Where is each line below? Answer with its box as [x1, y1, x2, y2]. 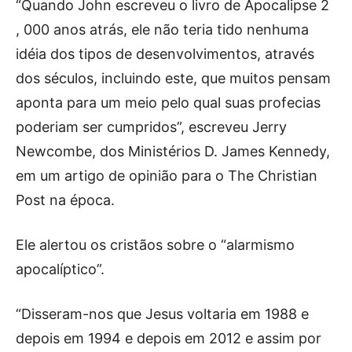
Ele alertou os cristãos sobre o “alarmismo [16, 236, 295, 254]
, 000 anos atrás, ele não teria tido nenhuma [16, 21, 309, 38]
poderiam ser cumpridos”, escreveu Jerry [16, 119, 287, 136]
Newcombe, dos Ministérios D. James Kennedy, [16, 143, 330, 160]
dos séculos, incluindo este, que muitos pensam [16, 70, 331, 87]
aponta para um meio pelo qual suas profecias [16, 94, 321, 112]
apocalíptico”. [16, 261, 104, 278]
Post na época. [16, 192, 115, 209]
